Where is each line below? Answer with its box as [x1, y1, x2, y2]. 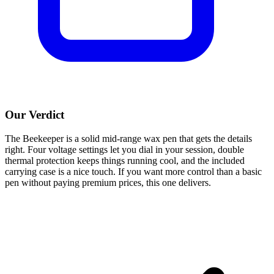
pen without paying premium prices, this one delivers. [5, 177, 211, 188]
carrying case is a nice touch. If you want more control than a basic [5, 166, 262, 177]
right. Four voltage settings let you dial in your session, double [5, 144, 244, 155]
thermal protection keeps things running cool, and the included [5, 155, 245, 166]
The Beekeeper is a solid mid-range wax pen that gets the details [5, 133, 252, 144]
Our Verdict [5, 108, 64, 122]
